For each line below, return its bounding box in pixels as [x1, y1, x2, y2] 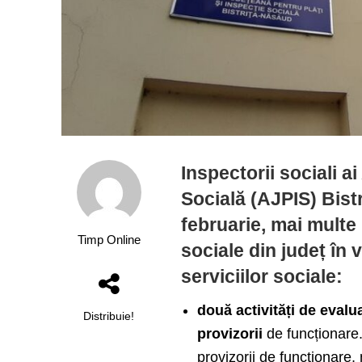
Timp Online [77, 234, 141, 247]
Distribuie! [83, 309, 135, 323]
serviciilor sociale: [181, 266, 343, 288]
